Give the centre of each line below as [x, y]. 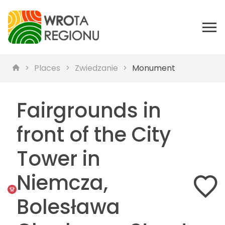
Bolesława [68, 207]
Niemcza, [62, 183]
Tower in [58, 159]
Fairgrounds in [89, 110]
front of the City [93, 135]
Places [47, 68]
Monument [154, 68]
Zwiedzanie [96, 68]
